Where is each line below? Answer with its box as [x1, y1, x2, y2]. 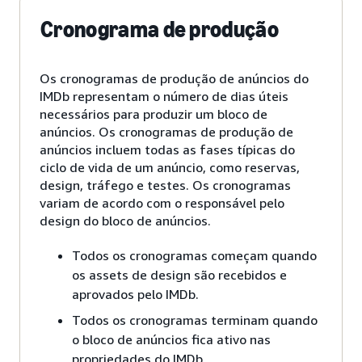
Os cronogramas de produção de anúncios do [40, 70, 309, 87]
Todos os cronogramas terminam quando [72, 312, 318, 329]
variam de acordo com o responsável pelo [40, 195, 284, 212]
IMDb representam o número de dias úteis [40, 88, 288, 105]
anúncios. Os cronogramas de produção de [40, 124, 293, 141]
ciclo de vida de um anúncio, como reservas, [40, 159, 300, 176]
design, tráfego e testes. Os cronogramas [40, 177, 291, 194]
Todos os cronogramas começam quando [72, 247, 317, 264]
